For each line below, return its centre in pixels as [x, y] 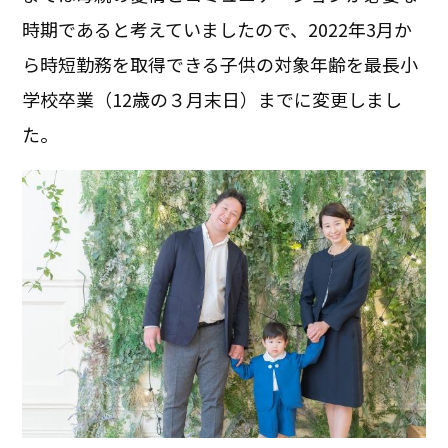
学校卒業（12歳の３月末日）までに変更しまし [212, 98]
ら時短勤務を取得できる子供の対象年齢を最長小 [220, 63]
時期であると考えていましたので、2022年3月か [217, 28]
